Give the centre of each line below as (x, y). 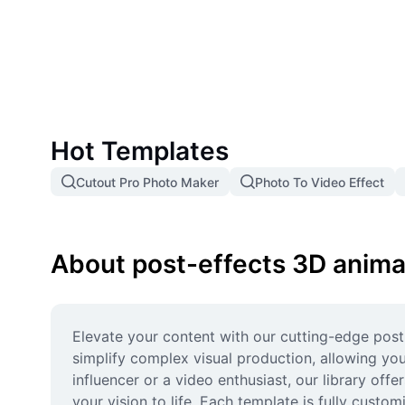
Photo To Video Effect (320, 182)
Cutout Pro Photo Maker (147, 182)
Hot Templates (140, 151)
